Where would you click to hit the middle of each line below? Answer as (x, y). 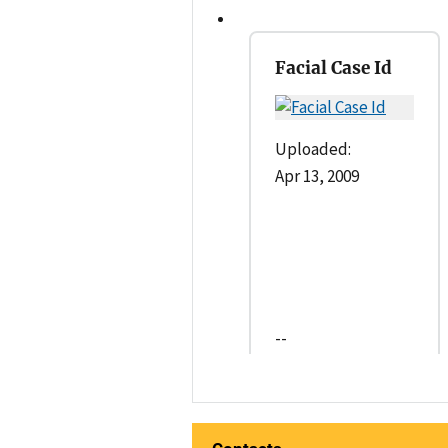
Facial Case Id (333, 68)
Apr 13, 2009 (317, 176)
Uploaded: (313, 149)
